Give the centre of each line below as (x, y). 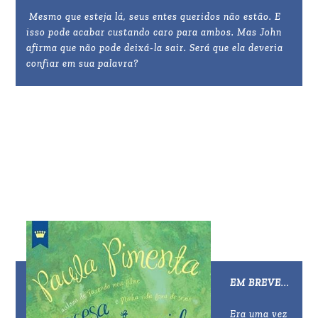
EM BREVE (256, 283)
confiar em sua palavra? (83, 64)
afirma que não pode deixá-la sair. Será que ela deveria (155, 48)
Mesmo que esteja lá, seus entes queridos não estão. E (154, 17)
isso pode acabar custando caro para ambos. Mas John (154, 33)
